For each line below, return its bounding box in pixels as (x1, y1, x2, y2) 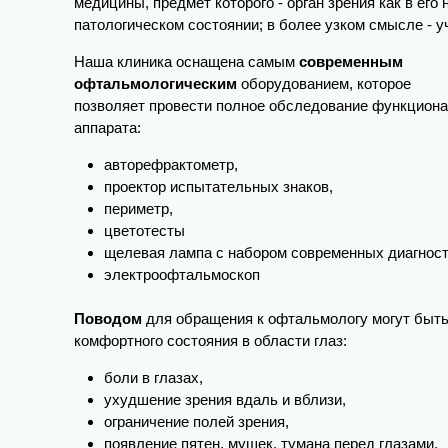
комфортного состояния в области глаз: (74, 332, 347, 349)
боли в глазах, (104, 369, 203, 386)
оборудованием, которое (237, 74, 411, 92)
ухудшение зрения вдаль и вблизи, (104, 391, 346, 408)
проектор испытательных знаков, (104, 177, 333, 195)
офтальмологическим (74, 74, 237, 92)
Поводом (74, 310, 142, 327)
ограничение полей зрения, (104, 413, 289, 430)
